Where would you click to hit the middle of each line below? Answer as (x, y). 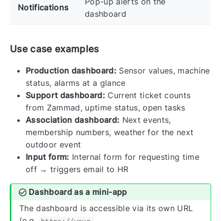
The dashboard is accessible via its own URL (106, 208)
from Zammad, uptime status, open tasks (106, 108)
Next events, (145, 120)
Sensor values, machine (163, 71)
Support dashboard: (65, 95)
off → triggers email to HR (77, 169)
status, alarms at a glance (76, 83)
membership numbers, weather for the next (110, 132)
